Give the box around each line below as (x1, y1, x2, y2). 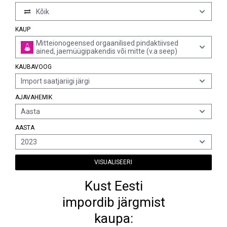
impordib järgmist (62, 195, 165, 210)
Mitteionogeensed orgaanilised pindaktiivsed (36, 39, 178, 47)
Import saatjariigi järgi (21, 77, 90, 85)
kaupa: (94, 211, 133, 226)
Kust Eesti (84, 178, 143, 194)
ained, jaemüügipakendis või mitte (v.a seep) (36, 47, 177, 55)
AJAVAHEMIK (15, 94, 52, 101)
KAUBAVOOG (15, 63, 52, 70)
